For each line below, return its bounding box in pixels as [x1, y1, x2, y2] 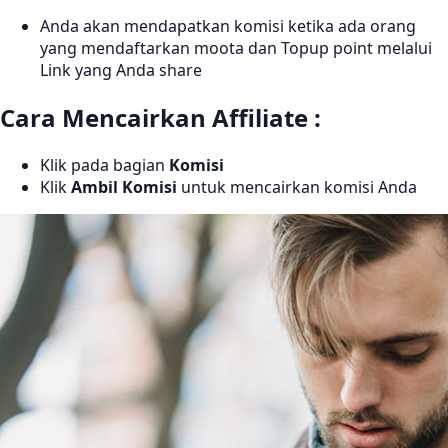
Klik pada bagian [40, 153, 169, 176]
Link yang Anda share [40, 59, 202, 82]
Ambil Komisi [71, 175, 177, 198]
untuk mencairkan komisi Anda [177, 175, 417, 198]
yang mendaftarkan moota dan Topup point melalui [40, 37, 432, 60]
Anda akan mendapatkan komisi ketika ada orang [40, 15, 416, 38]
